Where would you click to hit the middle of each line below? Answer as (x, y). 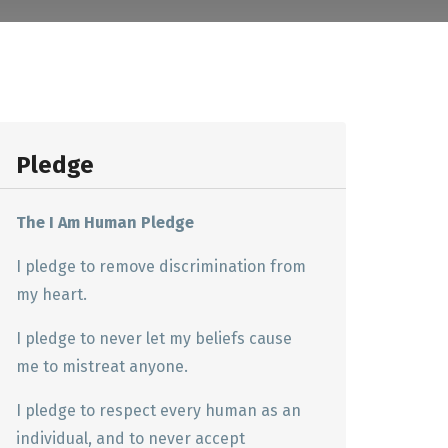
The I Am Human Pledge (105, 222)
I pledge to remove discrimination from (161, 266)
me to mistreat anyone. (102, 366)
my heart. (51, 294)
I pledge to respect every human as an (158, 410)
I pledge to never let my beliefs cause (154, 338)
